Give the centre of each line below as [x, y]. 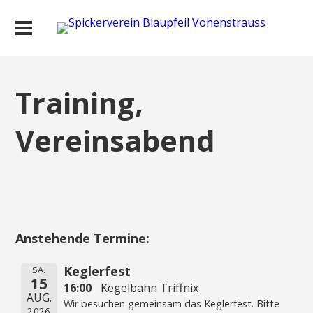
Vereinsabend [116, 140]
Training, [80, 103]
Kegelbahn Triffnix [149, 287]
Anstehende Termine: [83, 238]
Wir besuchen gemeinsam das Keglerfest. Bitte [172, 303]
